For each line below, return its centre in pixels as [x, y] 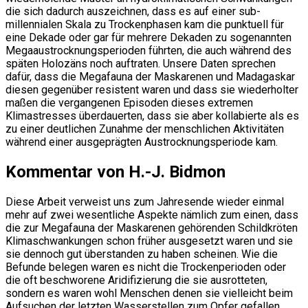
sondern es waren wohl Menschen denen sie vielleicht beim [149, 294]
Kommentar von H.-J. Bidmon [115, 172]
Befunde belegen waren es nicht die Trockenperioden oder [146, 267]
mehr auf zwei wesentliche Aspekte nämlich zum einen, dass [152, 215]
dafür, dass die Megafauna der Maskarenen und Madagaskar [150, 77]
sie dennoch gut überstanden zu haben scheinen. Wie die [142, 254]
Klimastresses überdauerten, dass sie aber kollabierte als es [152, 116]
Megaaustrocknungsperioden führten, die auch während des [148, 51]
